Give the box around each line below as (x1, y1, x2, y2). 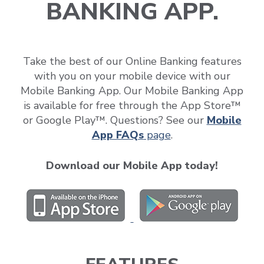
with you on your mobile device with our (34, 68, 230, 83)
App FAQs (91, 127, 144, 142)
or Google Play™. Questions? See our (22, 113, 207, 127)
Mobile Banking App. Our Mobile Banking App (21, 83, 243, 98)
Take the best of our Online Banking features (22, 54, 242, 68)
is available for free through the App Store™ (23, 98, 241, 113)
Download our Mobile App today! (46, 158, 218, 173)
